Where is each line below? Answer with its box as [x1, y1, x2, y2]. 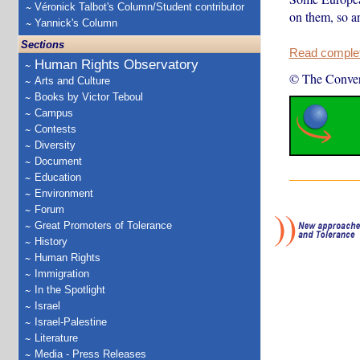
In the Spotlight [35, 284, 105, 296]
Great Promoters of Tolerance [35, 219, 172, 231]
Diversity [35, 139, 76, 151]
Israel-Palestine [35, 316, 107, 328]
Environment [35, 187, 93, 199]
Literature [35, 332, 78, 344]
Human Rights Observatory [35, 57, 198, 72]
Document [35, 155, 82, 167]
